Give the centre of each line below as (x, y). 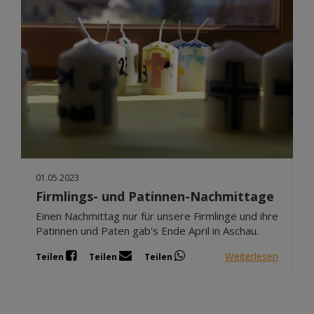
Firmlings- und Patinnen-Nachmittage (155, 197)
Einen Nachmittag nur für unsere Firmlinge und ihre (157, 216)
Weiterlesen (252, 256)
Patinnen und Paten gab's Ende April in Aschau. (147, 231)
